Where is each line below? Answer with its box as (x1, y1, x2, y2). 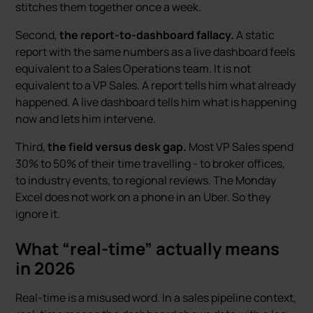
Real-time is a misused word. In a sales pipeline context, (15, 290, 297, 305)
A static (236, 27, 275, 43)
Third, (15, 139, 46, 154)
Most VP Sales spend (189, 139, 294, 154)
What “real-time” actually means (15, 237, 280, 260)
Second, (15, 27, 60, 43)
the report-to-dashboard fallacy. (59, 27, 237, 43)
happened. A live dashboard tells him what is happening (15, 94, 297, 110)
